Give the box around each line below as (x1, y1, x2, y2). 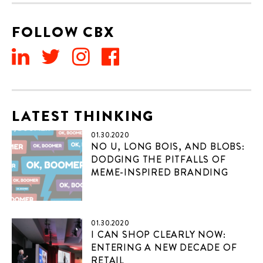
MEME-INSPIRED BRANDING (91, 166, 228, 179)
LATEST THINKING (12, 106, 154, 127)
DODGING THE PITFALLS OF (91, 153, 226, 166)
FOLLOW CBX (12, 22, 114, 43)
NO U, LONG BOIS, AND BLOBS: (91, 140, 245, 153)
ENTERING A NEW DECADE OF (91, 241, 237, 254)
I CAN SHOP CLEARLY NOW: (91, 228, 226, 241)
